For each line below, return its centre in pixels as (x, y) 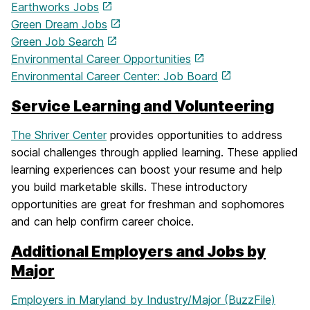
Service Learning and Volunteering (143, 106)
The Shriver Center (59, 135)
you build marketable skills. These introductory (129, 186)
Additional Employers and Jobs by (138, 251)
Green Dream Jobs (59, 24)
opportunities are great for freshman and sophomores (148, 204)
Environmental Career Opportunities (101, 58)
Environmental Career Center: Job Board (115, 76)
